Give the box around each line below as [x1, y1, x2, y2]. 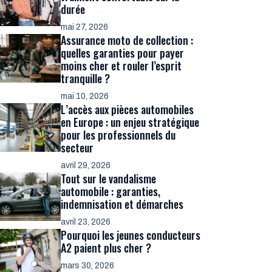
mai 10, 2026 [61, 92, 109, 101]
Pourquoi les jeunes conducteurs [61, 227, 200, 243]
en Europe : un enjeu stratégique [61, 114, 199, 130]
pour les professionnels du [61, 127, 175, 143]
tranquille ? [61, 70, 110, 86]
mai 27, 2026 [61, 22, 108, 32]
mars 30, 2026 [61, 261, 114, 270]
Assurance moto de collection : [61, 32, 193, 48]
